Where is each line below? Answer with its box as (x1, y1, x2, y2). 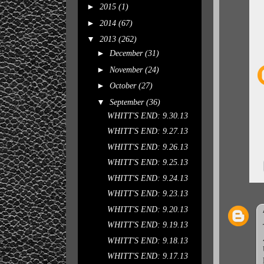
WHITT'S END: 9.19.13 (107, 220, 188, 229)
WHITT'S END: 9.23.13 (107, 189, 188, 198)
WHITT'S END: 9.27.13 (107, 127, 188, 136)
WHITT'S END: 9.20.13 (107, 204, 188, 214)
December (109, 49, 145, 58)
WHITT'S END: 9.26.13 (107, 142, 188, 151)
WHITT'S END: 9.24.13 (107, 173, 188, 183)
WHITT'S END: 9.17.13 (107, 252, 188, 260)
